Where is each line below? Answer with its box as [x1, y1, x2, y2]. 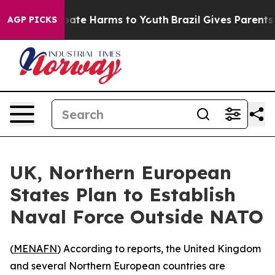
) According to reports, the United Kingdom [57, 242, 261, 255]
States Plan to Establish [10, 183, 236, 206]
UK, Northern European [10, 161, 231, 184]
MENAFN [14, 242, 57, 255]
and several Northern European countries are [10, 260, 225, 272]
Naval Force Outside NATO [10, 205, 263, 228]
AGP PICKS [7, 14, 57, 25]
